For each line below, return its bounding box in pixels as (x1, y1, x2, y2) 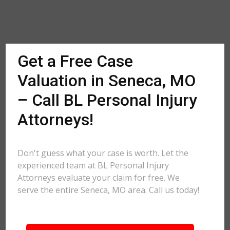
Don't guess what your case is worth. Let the (17, 147, 189, 159)
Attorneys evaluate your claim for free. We (17, 172, 180, 183)
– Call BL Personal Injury (17, 90, 198, 110)
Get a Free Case (17, 51, 133, 71)
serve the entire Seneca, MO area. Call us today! (17, 184, 200, 196)
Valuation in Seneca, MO (17, 71, 196, 90)
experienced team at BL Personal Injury (17, 160, 169, 171)
